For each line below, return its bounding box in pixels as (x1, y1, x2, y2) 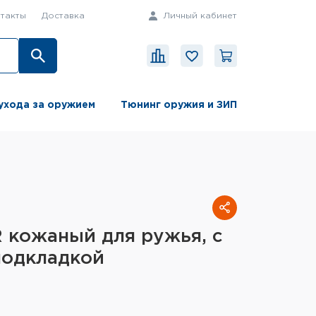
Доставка (41, 12, 85, 20)
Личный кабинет (160, 12, 237, 20)
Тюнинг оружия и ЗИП (120, 101, 237, 110)
